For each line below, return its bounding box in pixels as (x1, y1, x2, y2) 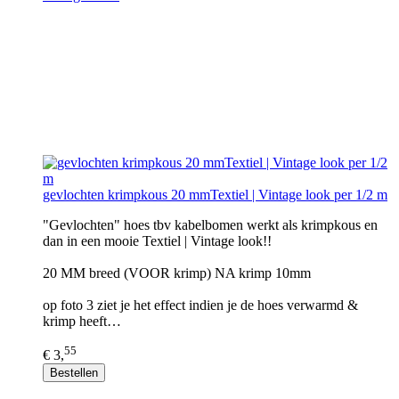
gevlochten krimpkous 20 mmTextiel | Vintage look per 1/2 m (43, 187, 387, 202)
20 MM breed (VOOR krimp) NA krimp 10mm (43, 265, 311, 281)
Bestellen (50, 366, 98, 380)
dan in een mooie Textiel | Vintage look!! (43, 233, 272, 248)
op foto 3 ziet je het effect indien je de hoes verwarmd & (43, 297, 358, 313)
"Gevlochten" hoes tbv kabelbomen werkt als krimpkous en (43, 217, 378, 232)
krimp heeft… (43, 313, 121, 329)
